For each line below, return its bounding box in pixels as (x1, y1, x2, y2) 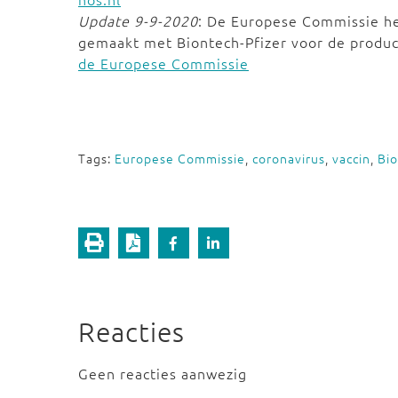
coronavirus (252, 149, 325, 167)
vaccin (332, 149, 370, 167)
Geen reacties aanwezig (78, 363, 247, 383)
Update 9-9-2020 (78, 11, 198, 30)
